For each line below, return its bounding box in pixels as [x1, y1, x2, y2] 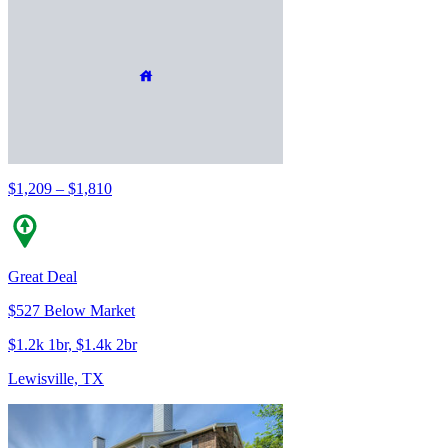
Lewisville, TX [8, 369, 104, 387]
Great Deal [8, 267, 77, 285]
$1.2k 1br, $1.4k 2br [8, 335, 137, 353]
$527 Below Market [8, 301, 135, 319]
